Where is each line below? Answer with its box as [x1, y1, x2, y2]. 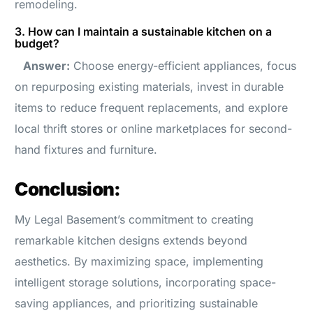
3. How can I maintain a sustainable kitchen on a [15, 24, 272, 38]
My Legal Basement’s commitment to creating [15, 212, 254, 226]
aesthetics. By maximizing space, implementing [15, 254, 264, 268]
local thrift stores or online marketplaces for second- [15, 121, 293, 136]
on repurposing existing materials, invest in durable [15, 79, 284, 94]
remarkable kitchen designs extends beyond [15, 233, 248, 247]
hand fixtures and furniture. [15, 142, 158, 156]
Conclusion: [15, 177, 121, 200]
